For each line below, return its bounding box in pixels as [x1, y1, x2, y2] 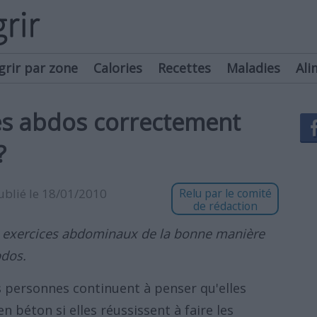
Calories [93, 59, 142, 76]
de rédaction [192, 198, 258, 214]
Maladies [226, 59, 280, 76]
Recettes [158, 59, 211, 76]
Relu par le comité [178, 185, 272, 201]
